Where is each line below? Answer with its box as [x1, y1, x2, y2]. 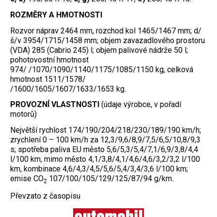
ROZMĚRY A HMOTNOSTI [10, 10, 106, 19]
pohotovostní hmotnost [10, 55, 89, 64]
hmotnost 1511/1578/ [10, 74, 86, 84]
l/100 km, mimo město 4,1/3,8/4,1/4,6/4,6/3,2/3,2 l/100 [10, 155, 200, 164]
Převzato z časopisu [10, 191, 80, 201]
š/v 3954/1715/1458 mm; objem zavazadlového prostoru [10, 35, 205, 45]
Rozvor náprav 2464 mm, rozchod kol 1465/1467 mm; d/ [10, 26, 201, 35]
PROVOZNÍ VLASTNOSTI [10, 100, 101, 109]
